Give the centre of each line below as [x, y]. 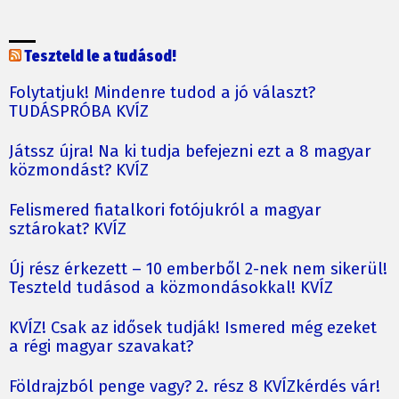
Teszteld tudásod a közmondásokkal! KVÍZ [171, 287]
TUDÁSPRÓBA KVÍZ [79, 111]
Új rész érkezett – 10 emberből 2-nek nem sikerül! [198, 269]
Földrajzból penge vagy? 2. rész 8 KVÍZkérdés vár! [195, 386]
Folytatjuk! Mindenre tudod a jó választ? [162, 92]
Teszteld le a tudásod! [100, 56]
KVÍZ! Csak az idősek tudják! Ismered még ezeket [193, 327]
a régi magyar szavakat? [101, 346]
